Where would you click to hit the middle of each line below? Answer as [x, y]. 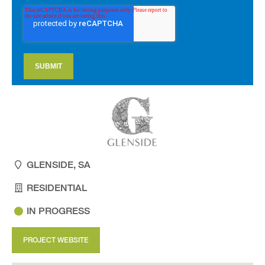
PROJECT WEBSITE [56, 240]
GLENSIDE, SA [59, 165]
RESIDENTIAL [57, 188]
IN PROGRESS [58, 211]
